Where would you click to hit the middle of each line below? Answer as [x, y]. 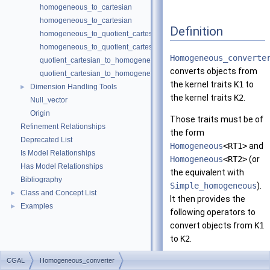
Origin [40, 113]
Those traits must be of [217, 120]
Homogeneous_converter [77, 260]
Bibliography [41, 180]
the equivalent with [207, 173]
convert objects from [212, 226]
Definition [196, 31]
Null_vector [49, 100]
